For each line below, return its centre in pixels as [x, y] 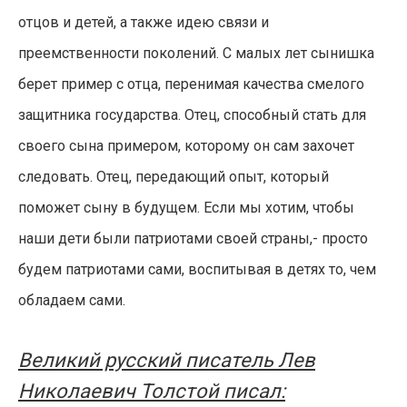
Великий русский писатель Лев [167, 360]
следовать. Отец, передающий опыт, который [174, 177]
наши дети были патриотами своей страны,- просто [193, 238]
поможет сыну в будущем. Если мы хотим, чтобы [186, 208]
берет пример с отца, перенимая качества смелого [191, 84]
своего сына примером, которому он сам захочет [186, 146]
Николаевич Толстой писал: [152, 391]
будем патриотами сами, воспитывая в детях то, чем [197, 269]
